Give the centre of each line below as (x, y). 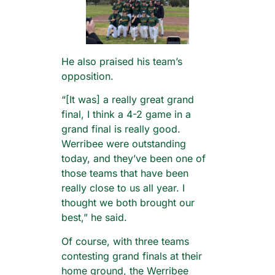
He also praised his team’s (122, 62)
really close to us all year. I (123, 188)
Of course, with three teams (125, 241)
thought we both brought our (128, 203)
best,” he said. (94, 218)
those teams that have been (125, 173)
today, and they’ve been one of (134, 159)
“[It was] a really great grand (128, 100)
